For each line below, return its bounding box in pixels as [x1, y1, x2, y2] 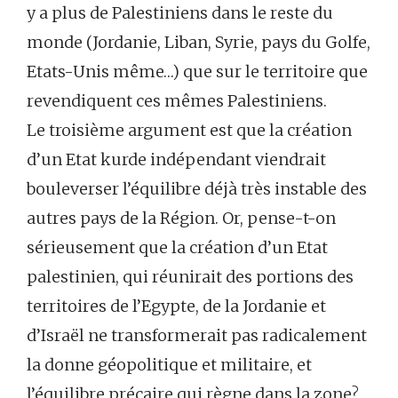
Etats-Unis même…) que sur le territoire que [27, 61, 368, 83]
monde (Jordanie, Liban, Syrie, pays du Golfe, [27, 32, 370, 53]
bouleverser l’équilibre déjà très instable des [27, 179, 367, 200]
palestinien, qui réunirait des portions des [27, 267, 354, 288]
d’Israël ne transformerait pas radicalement [27, 325, 367, 346]
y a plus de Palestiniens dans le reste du [27, 3, 333, 24]
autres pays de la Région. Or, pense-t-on [27, 208, 336, 229]
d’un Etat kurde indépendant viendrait [27, 149, 326, 171]
